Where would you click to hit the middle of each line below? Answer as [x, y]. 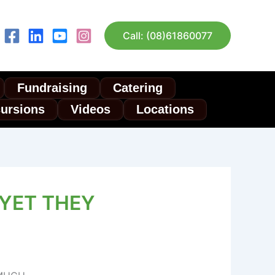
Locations [165, 109]
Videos [91, 109]
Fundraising [52, 87]
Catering [138, 87]
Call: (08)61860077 [168, 35]
